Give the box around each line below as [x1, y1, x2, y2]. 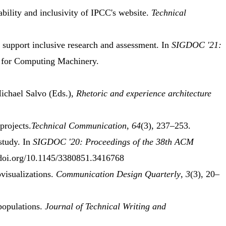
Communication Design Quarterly [56, 169, 181, 180]
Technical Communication [31, 121, 127, 131]
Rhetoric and [76, 88, 126, 99]
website [119, 8, 146, 18]
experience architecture [126, 88, 211, 99]
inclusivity [40, 8, 78, 18]
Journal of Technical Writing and [45, 201, 166, 212]
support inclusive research [3, 40, 98, 50]
